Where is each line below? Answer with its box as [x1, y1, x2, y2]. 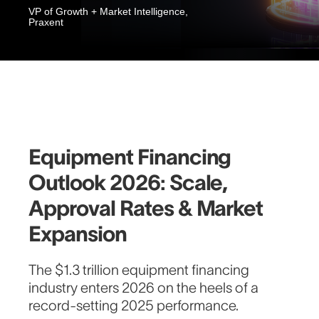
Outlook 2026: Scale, [28, 171, 228, 195]
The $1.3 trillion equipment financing [28, 262, 250, 278]
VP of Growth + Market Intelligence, [28, 6, 188, 18]
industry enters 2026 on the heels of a [28, 280, 259, 296]
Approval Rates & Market [28, 197, 263, 221]
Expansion [28, 222, 127, 246]
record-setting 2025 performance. [28, 298, 239, 314]
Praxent [28, 16, 63, 28]
